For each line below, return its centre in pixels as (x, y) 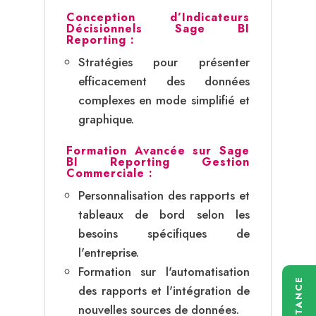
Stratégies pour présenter (164, 62)
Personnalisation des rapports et (164, 195)
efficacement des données (164, 81)
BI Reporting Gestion (158, 162)
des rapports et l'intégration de (164, 290)
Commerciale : (109, 173)
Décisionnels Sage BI (158, 28)
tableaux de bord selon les (164, 214)
